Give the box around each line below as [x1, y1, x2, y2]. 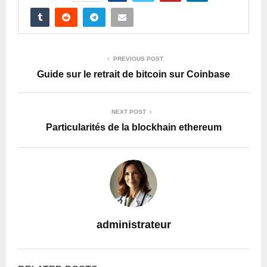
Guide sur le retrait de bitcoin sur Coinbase [37, 69, 230, 80]
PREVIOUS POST [113, 55, 163, 63]
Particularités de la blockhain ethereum [45, 122, 222, 133]
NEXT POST [111, 108, 146, 116]
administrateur [96, 219, 171, 231]
